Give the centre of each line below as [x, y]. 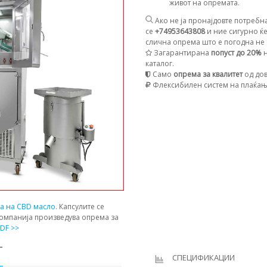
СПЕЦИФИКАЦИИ [204, 258]
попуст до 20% [236, 53]
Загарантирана [181, 53]
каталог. [160, 64]
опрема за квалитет [207, 74]
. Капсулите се [80, 207]
